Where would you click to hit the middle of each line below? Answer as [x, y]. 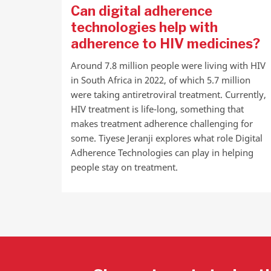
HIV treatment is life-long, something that [157, 109]
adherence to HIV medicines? [165, 44]
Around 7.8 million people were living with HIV [168, 65]
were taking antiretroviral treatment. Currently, [168, 94]
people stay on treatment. [124, 167]
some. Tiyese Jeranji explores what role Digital [167, 138]
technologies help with [144, 27]
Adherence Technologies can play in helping [162, 152]
